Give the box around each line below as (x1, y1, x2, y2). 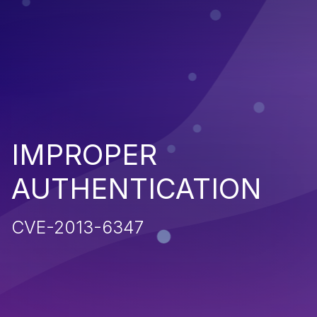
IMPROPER (11, 137, 157, 172)
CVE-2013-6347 (11, 216, 144, 238)
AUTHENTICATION (11, 171, 262, 206)
